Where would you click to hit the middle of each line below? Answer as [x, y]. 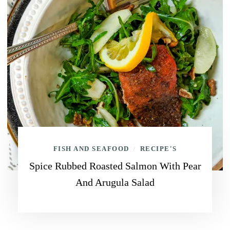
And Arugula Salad [115, 182]
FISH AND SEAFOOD [91, 149]
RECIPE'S [158, 149]
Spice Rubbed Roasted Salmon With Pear [115, 166]
